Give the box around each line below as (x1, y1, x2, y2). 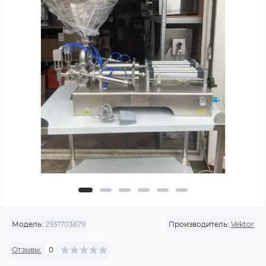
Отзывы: (12, 245, 42, 254)
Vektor (231, 220, 254, 229)
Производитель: (169, 220, 229, 229)
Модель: (12, 220, 43, 229)
